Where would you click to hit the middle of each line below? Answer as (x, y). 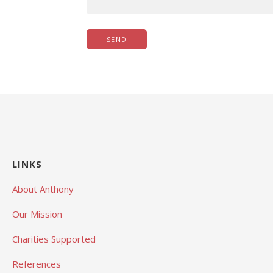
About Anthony (43, 189)
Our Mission (37, 214)
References (37, 264)
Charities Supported (54, 239)
